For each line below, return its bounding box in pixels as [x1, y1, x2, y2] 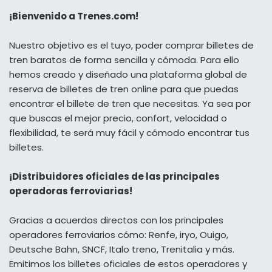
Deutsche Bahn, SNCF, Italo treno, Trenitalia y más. [9, 242, 234, 256]
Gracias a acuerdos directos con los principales [9, 213, 223, 226]
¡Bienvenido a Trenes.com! [9, 9, 138, 22]
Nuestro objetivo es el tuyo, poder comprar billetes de [9, 38, 254, 52]
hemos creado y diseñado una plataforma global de [9, 67, 247, 81]
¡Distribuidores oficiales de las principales [9, 169, 220, 183]
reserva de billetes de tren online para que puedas [9, 82, 239, 95]
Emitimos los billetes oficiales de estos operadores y [9, 257, 247, 270]
